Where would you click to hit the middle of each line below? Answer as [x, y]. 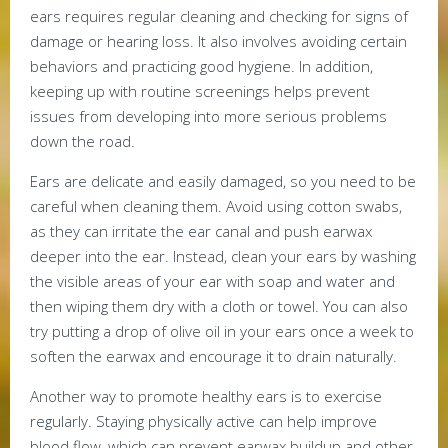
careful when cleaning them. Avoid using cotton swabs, [216, 206]
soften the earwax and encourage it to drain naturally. [213, 356]
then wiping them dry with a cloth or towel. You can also [219, 306]
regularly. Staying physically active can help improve [203, 421]
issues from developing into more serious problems [208, 116]
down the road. [82, 141]
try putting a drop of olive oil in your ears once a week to [222, 331]
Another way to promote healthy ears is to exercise [206, 396]
